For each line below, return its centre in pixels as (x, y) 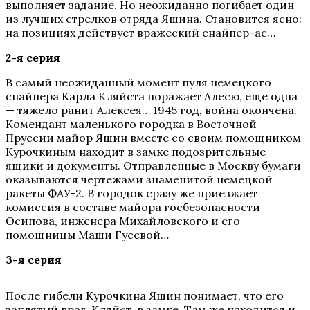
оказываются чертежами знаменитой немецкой (139, 179)
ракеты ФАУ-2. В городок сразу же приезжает (131, 193)
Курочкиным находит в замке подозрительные (136, 152)
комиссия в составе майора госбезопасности (133, 207)
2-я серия (33, 57)
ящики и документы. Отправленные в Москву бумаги (153, 165)
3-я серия (34, 259)
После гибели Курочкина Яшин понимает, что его (145, 295)
